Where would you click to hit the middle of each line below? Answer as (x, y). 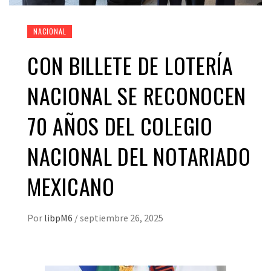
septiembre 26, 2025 (122, 217)
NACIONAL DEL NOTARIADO (139, 155)
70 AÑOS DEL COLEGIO (120, 125)
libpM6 (59, 217)
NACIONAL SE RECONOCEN (137, 95)
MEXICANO (71, 186)
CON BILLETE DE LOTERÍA (130, 65)
